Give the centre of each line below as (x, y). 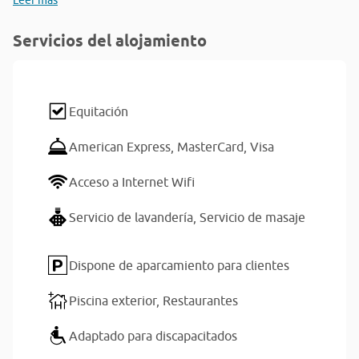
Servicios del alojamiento (110, 41)
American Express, (123, 147)
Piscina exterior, (116, 301)
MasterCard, (214, 147)
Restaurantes (200, 301)
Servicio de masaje (252, 217)
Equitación (99, 111)
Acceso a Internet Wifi (132, 182)
